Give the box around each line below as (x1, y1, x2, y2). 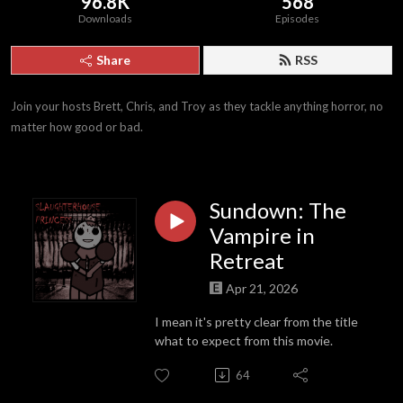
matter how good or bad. (11, 120, 143, 134)
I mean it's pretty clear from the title (155, 313, 358, 329)
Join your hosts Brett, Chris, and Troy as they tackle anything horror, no (11, 99, 383, 113)
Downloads (78, 12, 133, 25)
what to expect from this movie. (155, 332, 333, 348)
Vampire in (210, 222, 315, 248)
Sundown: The (210, 197, 346, 223)
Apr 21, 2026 (226, 280, 298, 296)
